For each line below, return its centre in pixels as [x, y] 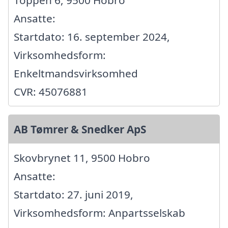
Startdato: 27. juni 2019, [74, 195]
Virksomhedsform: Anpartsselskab [99, 213]
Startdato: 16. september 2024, [92, 37]
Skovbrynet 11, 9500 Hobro [82, 158]
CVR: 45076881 [51, 92]
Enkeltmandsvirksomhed [76, 74]
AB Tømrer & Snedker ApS [80, 130]
